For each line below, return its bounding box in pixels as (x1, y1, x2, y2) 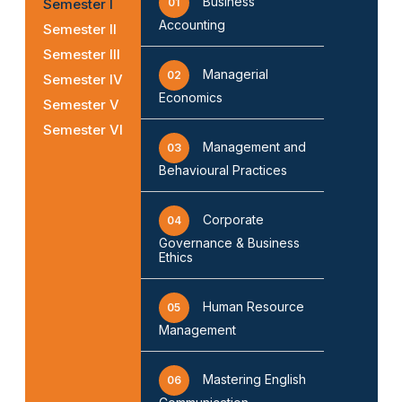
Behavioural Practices (158, 162, 287, 178)
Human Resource (202, 298, 304, 314)
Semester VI (42, 120, 123, 138)
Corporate (202, 211, 264, 227)
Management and (202, 138, 306, 154)
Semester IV (42, 70, 123, 88)
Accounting (158, 16, 225, 32)
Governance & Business (158, 234, 300, 250)
